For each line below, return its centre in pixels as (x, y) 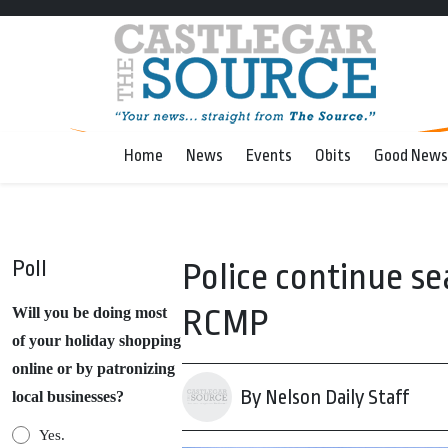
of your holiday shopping (96, 340)
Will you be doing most (89, 312)
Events (269, 155)
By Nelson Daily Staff (324, 397)
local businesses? (68, 396)
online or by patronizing (93, 368)
